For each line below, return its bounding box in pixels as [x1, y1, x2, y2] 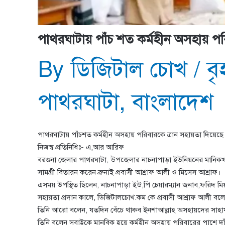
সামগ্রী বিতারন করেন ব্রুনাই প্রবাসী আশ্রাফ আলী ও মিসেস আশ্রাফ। [38, 167, 221, 177]
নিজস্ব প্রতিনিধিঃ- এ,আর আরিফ [38, 142, 124, 152]
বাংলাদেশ [132, 87, 213, 116]
